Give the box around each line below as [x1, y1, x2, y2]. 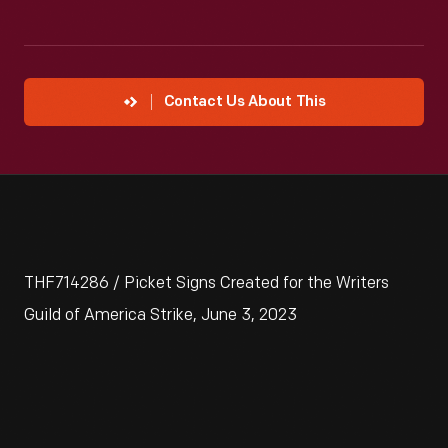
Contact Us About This [163, 95, 326, 110]
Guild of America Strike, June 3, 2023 [24, 306, 297, 325]
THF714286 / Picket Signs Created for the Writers [24, 274, 389, 293]
